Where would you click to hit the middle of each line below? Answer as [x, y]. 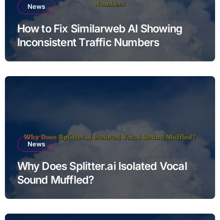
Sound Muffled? [55, 179]
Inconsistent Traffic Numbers [88, 42]
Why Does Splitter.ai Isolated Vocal [102, 166]
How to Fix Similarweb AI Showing [100, 28]
